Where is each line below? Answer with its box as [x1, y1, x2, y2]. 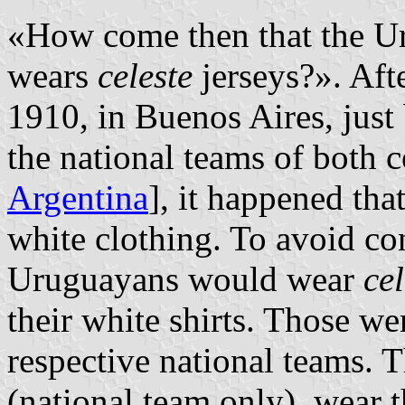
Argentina [7, 178, 148, 218]
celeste [98, 56, 193, 96]
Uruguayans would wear [7, 259, 363, 299]
